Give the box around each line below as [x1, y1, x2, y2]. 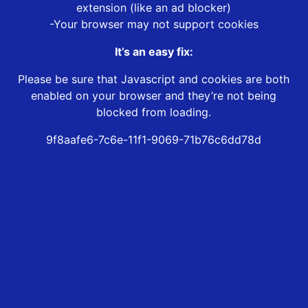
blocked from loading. [96, 105, 212, 120]
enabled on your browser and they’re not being [31, 89, 277, 103]
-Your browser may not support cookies [49, 17, 258, 32]
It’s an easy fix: [114, 45, 193, 59]
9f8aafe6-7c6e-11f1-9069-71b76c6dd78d [46, 133, 262, 147]
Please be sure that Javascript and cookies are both [18, 72, 290, 87]
